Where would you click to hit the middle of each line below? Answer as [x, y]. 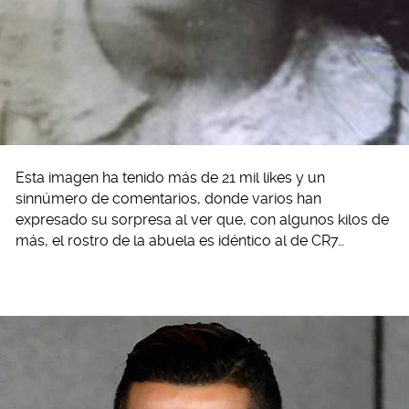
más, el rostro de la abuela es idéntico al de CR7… [180, 241]
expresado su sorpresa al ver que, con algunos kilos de [202, 220]
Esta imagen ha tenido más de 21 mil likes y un [170, 178]
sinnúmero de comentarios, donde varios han [168, 199]
